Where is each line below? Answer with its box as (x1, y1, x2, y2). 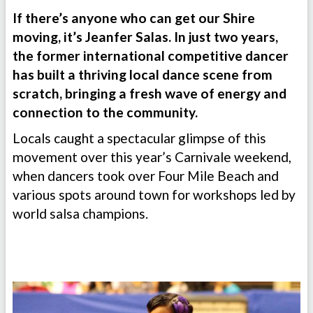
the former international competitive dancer (13, 48, 289, 64)
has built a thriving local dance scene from (13, 66, 272, 83)
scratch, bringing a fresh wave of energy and (13, 85, 286, 102)
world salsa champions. (13, 205, 151, 222)
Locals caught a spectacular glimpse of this (13, 130, 266, 147)
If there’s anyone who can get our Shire (13, 10, 255, 27)
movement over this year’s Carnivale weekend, (13, 149, 291, 166)
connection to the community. (13, 104, 198, 121)
